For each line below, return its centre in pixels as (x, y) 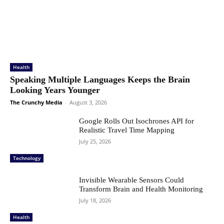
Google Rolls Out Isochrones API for (137, 121)
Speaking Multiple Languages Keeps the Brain (100, 80)
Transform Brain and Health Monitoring (141, 189)
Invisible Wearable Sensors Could (132, 180)
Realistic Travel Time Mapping (127, 130)
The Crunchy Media (36, 102)
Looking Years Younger (55, 90)
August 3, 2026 (88, 102)
